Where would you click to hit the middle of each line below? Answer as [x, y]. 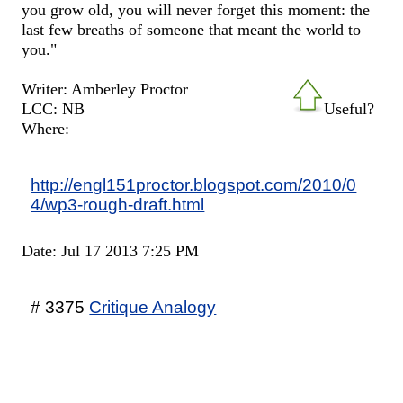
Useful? [349, 108]
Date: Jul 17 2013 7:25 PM [111, 251]
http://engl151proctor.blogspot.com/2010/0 [194, 184]
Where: [46, 128]
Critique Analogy [153, 306]
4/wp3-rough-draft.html [118, 204]
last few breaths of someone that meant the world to [192, 29]
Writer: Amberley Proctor [105, 89]
